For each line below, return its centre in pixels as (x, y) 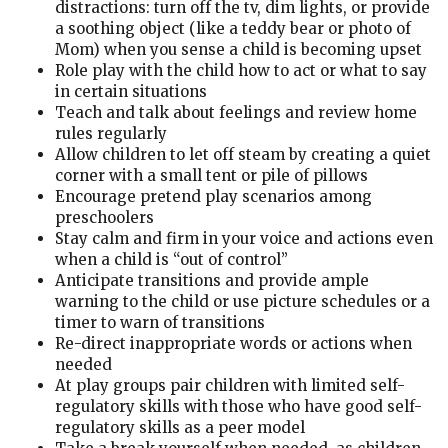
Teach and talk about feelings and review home (236, 112)
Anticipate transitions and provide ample (212, 280)
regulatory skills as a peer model (180, 427)
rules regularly (111, 133)
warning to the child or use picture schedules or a (242, 301)
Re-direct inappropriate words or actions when (233, 343)
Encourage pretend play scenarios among (213, 196)
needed (83, 364)
